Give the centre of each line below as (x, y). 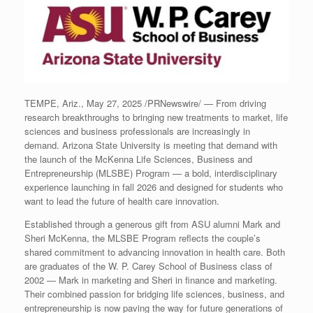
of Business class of (230, 265)
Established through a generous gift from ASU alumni (133, 224)
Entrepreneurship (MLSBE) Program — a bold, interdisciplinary (151, 173)
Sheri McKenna (56, 238)
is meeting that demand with (219, 145)
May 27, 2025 (114, 103)
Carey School (159, 265)
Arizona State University (111, 145)
